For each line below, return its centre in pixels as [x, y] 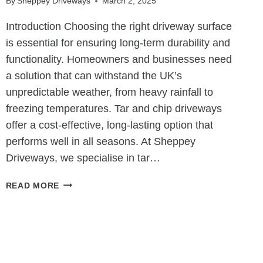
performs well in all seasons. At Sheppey [100, 142]
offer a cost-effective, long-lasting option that [109, 125]
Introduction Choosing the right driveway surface [119, 27]
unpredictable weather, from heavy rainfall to [109, 92]
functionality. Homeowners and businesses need [119, 60]
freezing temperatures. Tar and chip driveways [114, 109]
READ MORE [33, 186]
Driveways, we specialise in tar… [83, 158]
